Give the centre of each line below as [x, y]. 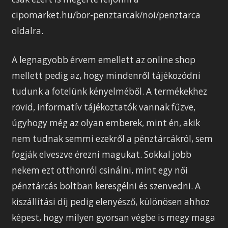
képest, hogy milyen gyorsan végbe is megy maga [114, 217]
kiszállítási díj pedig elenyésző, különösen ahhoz [111, 202]
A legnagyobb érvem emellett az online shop [104, 60]
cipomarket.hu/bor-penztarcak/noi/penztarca [106, 15]
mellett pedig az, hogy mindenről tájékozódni [106, 75]
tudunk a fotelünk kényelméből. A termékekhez [110, 91]
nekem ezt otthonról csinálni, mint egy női [100, 170]
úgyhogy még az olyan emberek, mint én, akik [106, 123]
